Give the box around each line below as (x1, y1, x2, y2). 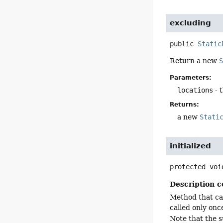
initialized (170, 141, 212, 150)
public (170, 40, 194, 48)
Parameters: (170, 74, 212, 81)
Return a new (170, 57, 220, 65)
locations (177, 86, 214, 94)
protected (170, 162, 206, 171)
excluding (170, 18, 212, 28)
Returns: (170, 101, 200, 108)
